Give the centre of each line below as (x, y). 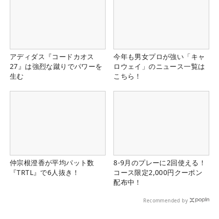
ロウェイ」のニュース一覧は (159, 66)
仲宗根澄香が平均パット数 (52, 162)
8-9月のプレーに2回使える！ (160, 162)
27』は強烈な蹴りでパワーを (56, 66)
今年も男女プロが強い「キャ (159, 57)
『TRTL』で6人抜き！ (45, 172)
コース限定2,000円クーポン (158, 172)
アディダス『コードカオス (52, 57)
